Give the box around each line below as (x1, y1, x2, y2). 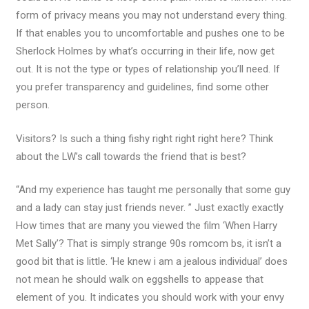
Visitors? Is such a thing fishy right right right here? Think (15, 132, 273, 145)
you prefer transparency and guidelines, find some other (15, 81, 269, 93)
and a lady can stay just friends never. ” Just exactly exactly (15, 201, 283, 214)
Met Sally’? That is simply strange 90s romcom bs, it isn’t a (15, 237, 281, 250)
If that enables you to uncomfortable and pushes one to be (15, 27, 285, 39)
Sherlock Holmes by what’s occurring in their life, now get (15, 45, 275, 57)
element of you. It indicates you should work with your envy (15, 291, 284, 303)
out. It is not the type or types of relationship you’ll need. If (15, 63, 280, 75)
